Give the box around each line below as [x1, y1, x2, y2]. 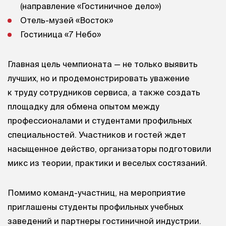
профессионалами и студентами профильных [8, 116, 192, 125]
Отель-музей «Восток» [20, 15, 113, 25]
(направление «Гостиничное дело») [20, 1, 161, 11]
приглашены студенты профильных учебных [8, 202, 183, 211]
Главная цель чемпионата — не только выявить [8, 59, 198, 69]
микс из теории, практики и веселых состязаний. [8, 158, 207, 167]
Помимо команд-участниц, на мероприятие [8, 188, 186, 197]
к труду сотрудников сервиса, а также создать [8, 87, 200, 97]
